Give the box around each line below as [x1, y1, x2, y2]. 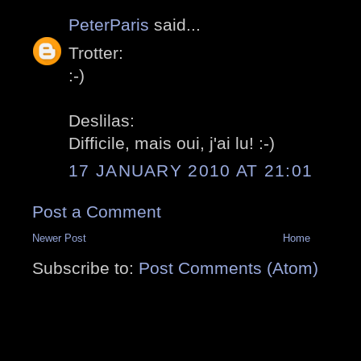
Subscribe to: [32, 259, 139, 278]
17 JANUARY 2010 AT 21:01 [68, 161, 313, 180]
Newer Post [32, 232, 86, 245]
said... [149, 15, 201, 35]
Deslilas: [68, 110, 135, 130]
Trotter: [68, 43, 123, 62]
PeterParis [68, 15, 149, 35]
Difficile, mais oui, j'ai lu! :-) [68, 133, 275, 152]
